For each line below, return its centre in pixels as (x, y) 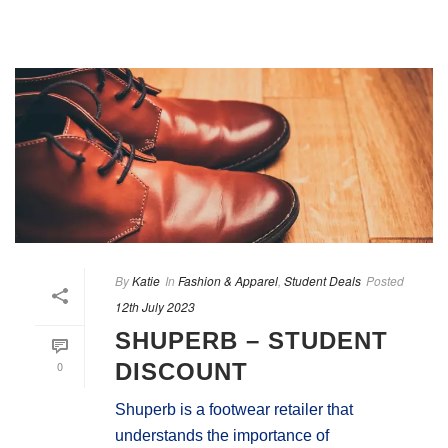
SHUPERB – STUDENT (251, 340)
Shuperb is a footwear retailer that (234, 409)
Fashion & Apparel (228, 280)
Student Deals (322, 280)
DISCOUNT (181, 371)
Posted (385, 280)
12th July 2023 (155, 306)
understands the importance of (222, 435)
